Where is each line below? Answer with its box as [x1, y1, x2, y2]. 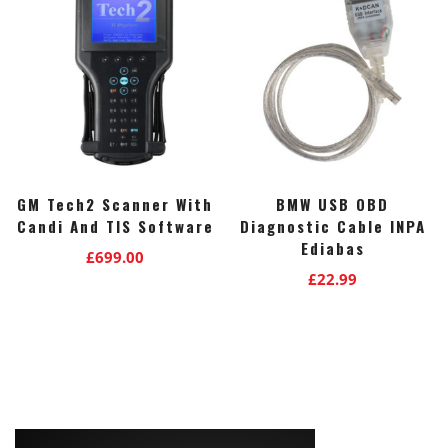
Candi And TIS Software [16, 215, 214, 238]
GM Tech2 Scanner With [17, 193, 214, 216]
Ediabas [300, 237, 365, 260]
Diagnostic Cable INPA [239, 215, 426, 238]
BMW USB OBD [276, 193, 390, 216]
